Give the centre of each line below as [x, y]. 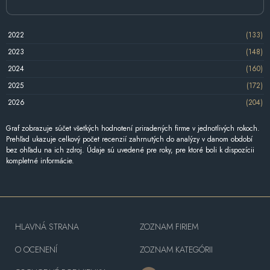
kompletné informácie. [40, 161]
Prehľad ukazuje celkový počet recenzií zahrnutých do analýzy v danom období [129, 139]
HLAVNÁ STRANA [47, 226]
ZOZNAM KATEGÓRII [176, 249]
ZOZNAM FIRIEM [169, 226]
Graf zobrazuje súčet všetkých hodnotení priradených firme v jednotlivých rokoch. [133, 128]
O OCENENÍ [36, 249]
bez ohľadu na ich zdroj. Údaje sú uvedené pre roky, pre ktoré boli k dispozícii [130, 150]
